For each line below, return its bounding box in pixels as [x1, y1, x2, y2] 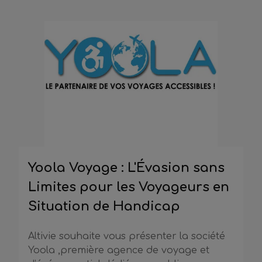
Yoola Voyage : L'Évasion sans [28, 161, 225, 175]
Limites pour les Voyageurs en [28, 180, 229, 195]
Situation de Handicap [28, 199, 180, 214]
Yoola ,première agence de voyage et [28, 245, 209, 256]
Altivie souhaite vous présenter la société [28, 231, 225, 242]
